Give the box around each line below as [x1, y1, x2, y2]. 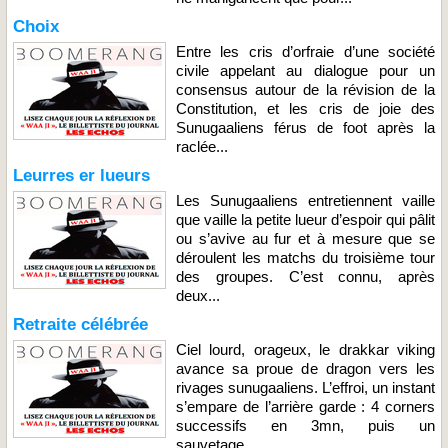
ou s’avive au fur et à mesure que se [176, 229, 435, 247]
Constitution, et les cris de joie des [176, 99, 435, 117]
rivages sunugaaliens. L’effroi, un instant [176, 378, 435, 396]
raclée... [176, 137, 228, 155]
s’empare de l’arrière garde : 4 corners [176, 397, 435, 415]
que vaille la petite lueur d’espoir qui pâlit [176, 210, 435, 228]
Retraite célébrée [13, 314, 148, 334]
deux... [176, 286, 220, 304]
